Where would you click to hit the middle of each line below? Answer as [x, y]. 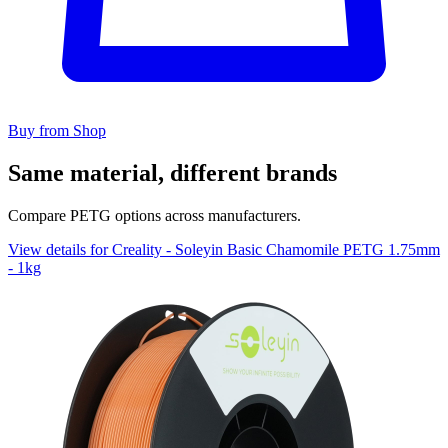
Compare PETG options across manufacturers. [154, 215]
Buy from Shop [57, 130]
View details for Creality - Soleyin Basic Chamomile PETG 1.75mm [224, 249]
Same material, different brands [172, 172]
